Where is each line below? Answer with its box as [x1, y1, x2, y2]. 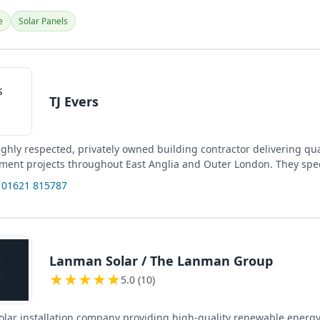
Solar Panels [19, 15, 68, 27]
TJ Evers [49, 92, 99, 110]
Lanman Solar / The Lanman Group [49, 251, 273, 269]
